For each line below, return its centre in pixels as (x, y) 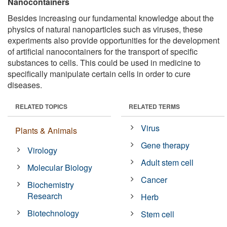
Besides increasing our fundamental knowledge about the (111, 18)
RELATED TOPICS (41, 106)
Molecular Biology (60, 167)
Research (45, 196)
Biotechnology (53, 213)
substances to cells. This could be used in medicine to (104, 62)
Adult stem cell (167, 162)
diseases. (25, 85)
